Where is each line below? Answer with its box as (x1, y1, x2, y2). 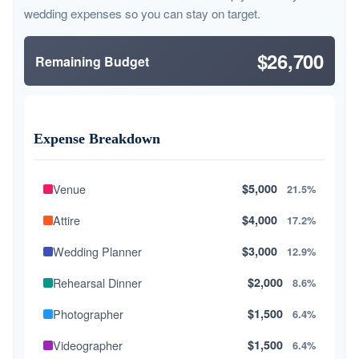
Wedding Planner (53, 243, 142, 260)
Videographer (53, 337, 123, 354)
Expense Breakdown (34, 131, 160, 147)
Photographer (53, 305, 123, 323)
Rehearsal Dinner (53, 274, 142, 292)
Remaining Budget (35, 51, 149, 71)
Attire (53, 212, 80, 229)
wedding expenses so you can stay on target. (24, 5, 260, 22)
